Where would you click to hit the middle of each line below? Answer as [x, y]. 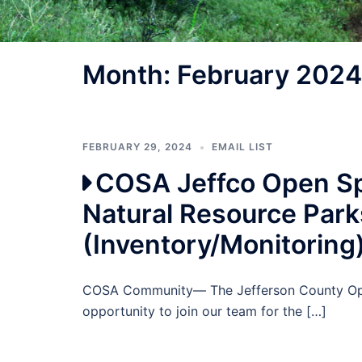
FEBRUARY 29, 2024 [137, 147]
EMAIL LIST [242, 147]
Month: [130, 75]
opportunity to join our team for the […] [204, 311]
